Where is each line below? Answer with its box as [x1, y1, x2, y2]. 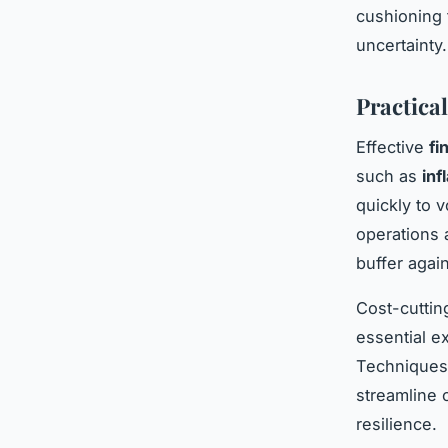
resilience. [356, 413, 437, 434]
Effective [356, 136, 429, 157]
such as [356, 165, 422, 186]
